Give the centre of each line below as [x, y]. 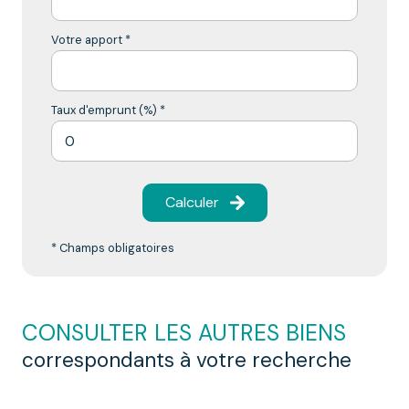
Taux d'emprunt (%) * [108, 110]
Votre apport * [91, 40]
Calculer [192, 203]
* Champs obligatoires [113, 248]
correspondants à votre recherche [187, 361]
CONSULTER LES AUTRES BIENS [184, 334]
